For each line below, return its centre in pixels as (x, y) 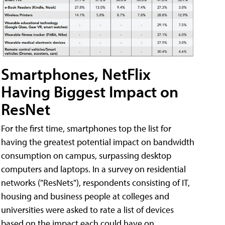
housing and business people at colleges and (85, 196)
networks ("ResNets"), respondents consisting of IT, (95, 183)
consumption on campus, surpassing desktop (86, 156)
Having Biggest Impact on (90, 92)
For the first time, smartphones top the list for (86, 129)
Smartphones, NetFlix (76, 74)
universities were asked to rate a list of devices (87, 210)
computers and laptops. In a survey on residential (93, 169)
